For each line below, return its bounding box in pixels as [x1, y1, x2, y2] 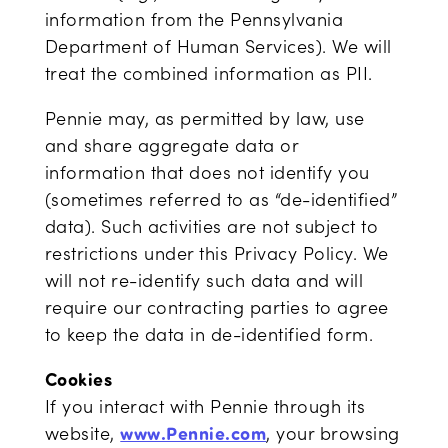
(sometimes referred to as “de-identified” [44, 187, 398, 211]
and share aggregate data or [44, 133, 299, 157]
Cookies [44, 367, 113, 391]
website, [44, 421, 121, 445]
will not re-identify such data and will [44, 268, 364, 292]
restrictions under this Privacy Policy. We [44, 241, 389, 265]
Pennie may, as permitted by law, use [44, 106, 365, 130]
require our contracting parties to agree [44, 295, 389, 319]
